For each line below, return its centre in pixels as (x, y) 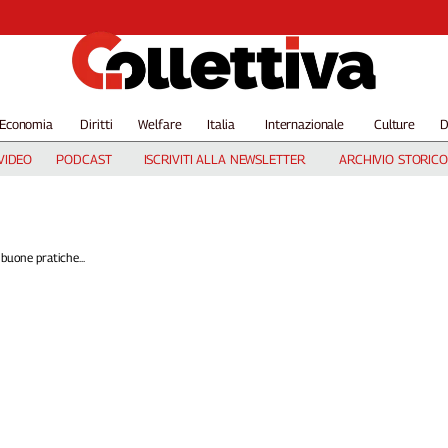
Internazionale (304, 124)
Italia (221, 124)
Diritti (96, 124)
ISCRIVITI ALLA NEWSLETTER (224, 159)
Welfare (160, 124)
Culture (394, 124)
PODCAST (84, 159)
